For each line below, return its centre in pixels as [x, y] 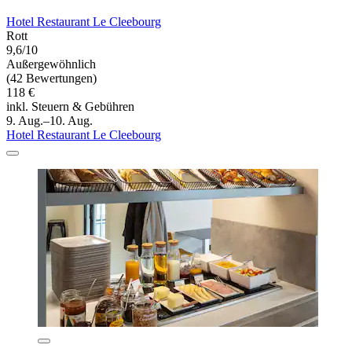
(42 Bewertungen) [51, 78]
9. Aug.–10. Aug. [49, 120]
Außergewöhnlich [51, 64]
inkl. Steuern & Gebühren [70, 106]
